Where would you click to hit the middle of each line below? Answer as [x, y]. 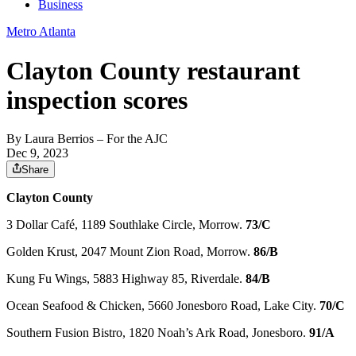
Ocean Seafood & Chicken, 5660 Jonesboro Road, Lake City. [163, 306]
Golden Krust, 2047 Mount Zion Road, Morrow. [130, 252]
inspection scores [97, 100]
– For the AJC [131, 139]
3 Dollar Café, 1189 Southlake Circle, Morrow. [126, 225]
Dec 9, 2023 [37, 153]
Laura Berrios [59, 139]
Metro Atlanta [41, 32]
